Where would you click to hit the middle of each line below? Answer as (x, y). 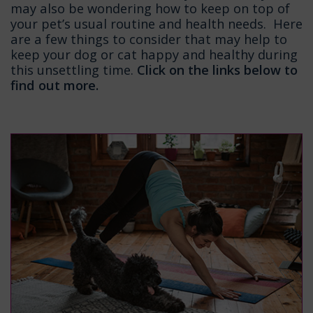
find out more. (54, 85)
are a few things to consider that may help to (149, 39)
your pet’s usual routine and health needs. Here (156, 24)
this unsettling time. (74, 70)
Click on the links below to (217, 70)
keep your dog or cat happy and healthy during (154, 54)
